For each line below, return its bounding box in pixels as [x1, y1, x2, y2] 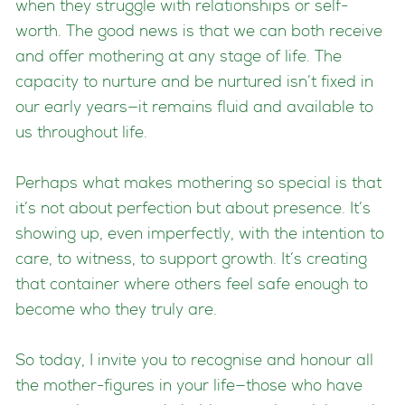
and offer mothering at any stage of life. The [15, 50, 342, 66]
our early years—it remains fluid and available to [15, 100, 373, 117]
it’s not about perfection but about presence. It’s [15, 202, 371, 218]
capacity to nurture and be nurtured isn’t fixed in [15, 75, 373, 91]
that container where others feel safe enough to [15, 278, 368, 294]
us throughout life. [15, 126, 147, 142]
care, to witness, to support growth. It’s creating [15, 252, 367, 268]
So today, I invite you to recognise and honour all [15, 353, 373, 370]
